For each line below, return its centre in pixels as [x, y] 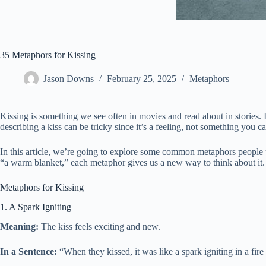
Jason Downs [69, 79]
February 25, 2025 [142, 79]
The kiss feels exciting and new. [99, 226]
